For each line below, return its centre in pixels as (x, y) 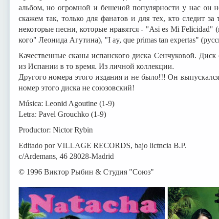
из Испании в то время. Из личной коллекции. (96, 66)
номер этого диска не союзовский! (76, 88)
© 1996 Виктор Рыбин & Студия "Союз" (86, 172)
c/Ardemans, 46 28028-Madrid (66, 156)
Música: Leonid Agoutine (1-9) (66, 103)
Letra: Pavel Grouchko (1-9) (62, 114)
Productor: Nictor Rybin (55, 130)
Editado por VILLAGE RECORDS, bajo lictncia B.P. (102, 145)
